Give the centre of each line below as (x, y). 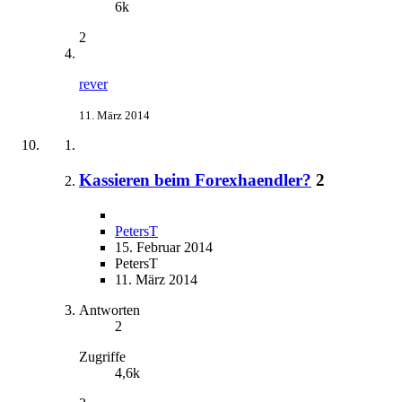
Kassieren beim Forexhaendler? (195, 180)
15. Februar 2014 (164, 247)
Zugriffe (102, 356)
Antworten (109, 310)
